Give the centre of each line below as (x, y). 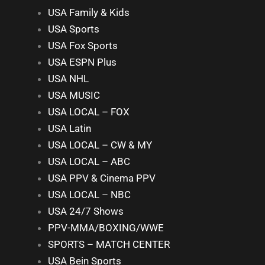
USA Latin (70, 128)
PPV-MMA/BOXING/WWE (106, 228)
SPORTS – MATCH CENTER (109, 244)
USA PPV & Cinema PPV (102, 178)
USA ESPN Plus (82, 62)
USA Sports (74, 29)
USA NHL (68, 79)
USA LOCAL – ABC (89, 161)
